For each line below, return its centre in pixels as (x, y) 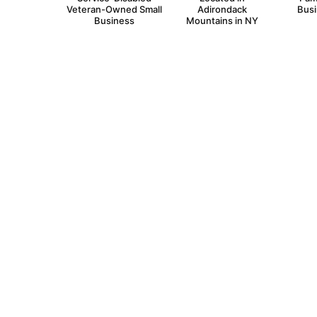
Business (114, 21)
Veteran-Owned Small (114, 10)
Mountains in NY (222, 21)
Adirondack (222, 10)
